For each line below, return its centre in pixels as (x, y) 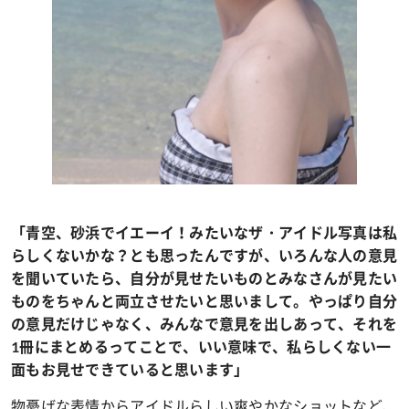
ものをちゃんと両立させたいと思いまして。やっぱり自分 (204, 301)
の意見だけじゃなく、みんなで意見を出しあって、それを (204, 324)
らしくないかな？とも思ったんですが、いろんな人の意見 (204, 256)
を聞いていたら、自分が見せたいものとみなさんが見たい (204, 278)
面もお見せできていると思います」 (130, 370)
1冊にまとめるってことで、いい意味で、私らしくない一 (201, 347)
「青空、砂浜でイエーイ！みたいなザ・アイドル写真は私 (204, 233)
